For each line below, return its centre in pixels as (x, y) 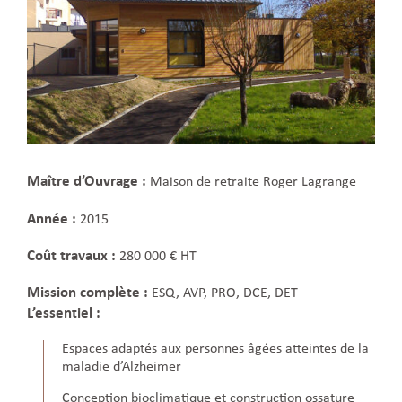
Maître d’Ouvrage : (87, 180)
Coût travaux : (71, 254)
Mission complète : (87, 292)
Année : (52, 217)
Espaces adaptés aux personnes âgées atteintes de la (216, 349)
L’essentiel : (64, 312)
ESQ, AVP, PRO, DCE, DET (223, 294)
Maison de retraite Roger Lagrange (251, 183)
